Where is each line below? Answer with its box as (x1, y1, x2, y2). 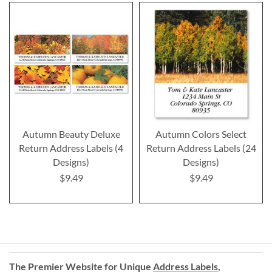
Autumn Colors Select (155, 127, 246, 140)
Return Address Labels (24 (146, 141, 256, 154)
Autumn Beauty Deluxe (22, 127, 120, 140)
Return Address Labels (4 (19, 141, 123, 154)
